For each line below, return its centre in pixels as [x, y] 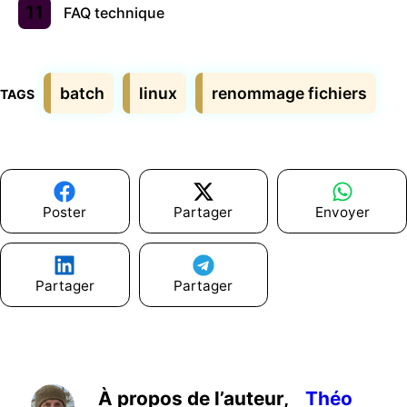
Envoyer [342, 212]
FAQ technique [114, 13]
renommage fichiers [289, 94]
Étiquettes [64, 82]
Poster [65, 212]
